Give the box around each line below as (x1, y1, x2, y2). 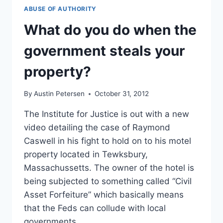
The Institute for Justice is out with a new (24, 109, 189, 119)
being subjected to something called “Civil (24, 176, 192, 187)
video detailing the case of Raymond (24, 122, 170, 133)
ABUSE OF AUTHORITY (24, 5, 97, 12)
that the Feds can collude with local (24, 203, 166, 214)
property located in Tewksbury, (24, 149, 148, 160)
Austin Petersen (34, 90, 85, 98)
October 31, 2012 (95, 90, 149, 98)
